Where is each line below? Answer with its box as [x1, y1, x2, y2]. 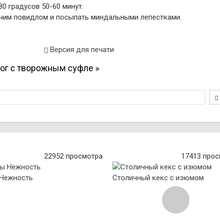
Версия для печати [48, 45, 114, 54]
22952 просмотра [44, 152, 103, 161]
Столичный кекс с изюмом [112, 173, 204, 182]
